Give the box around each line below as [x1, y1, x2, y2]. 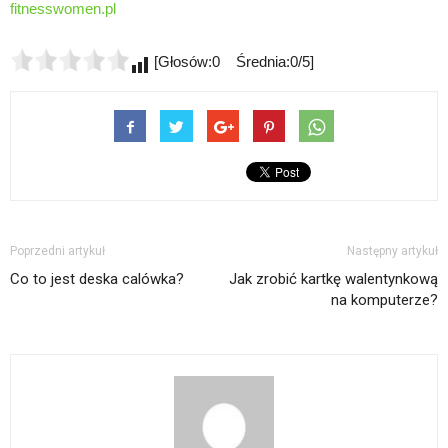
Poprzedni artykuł [10, 243, 105, 258]
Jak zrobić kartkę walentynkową [229, 269, 438, 288]
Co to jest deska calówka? [10, 269, 184, 288]
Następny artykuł [347, 243, 438, 258]
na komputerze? [331, 290, 438, 309]
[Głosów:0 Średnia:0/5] [150, 52, 314, 70]
